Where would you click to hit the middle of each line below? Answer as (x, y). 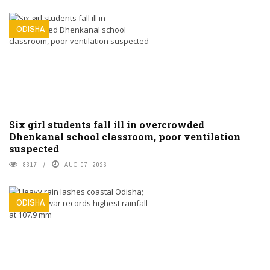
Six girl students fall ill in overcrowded (107, 125)
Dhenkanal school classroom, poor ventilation (125, 137)
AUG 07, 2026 (86, 165)
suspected (34, 149)
